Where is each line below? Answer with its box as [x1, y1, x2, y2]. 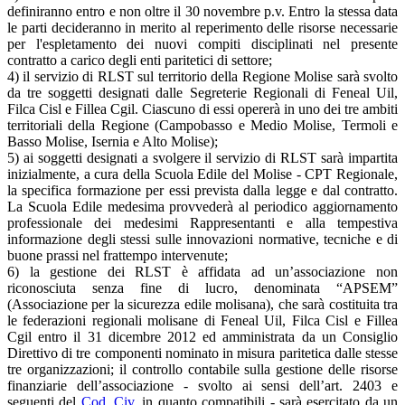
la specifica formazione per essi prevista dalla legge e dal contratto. [7, 182, 398, 198]
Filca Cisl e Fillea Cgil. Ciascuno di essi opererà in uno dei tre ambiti [7, 100, 398, 117]
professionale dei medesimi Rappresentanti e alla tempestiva [7, 214, 398, 231]
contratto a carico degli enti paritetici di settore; [7, 52, 272, 68]
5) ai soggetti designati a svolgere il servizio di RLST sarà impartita [7, 149, 398, 165]
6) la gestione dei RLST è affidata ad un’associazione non [7, 263, 398, 279]
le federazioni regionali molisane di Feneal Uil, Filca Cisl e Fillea [7, 312, 398, 328]
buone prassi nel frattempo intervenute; [7, 247, 228, 263]
